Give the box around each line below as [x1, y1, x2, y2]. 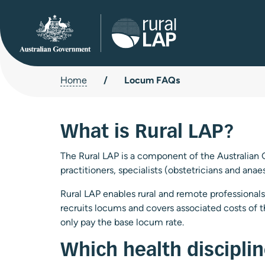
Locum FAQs [124, 75, 180, 86]
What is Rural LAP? [60, 123, 234, 142]
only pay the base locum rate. [60, 216, 184, 228]
